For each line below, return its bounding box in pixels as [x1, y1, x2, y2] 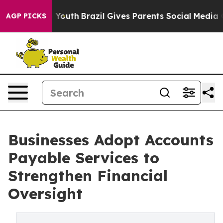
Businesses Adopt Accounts [8, 130, 214, 149]
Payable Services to [8, 148, 159, 167]
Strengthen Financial [8, 166, 168, 185]
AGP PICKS [6, 11, 46, 20]
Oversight [8, 184, 83, 203]
